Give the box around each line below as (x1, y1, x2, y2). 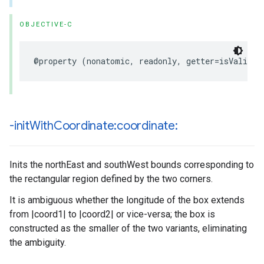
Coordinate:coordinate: (53, 118, 178, 133)
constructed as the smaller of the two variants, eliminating (9, 223, 247, 234)
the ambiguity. (9, 237, 66, 248)
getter (186, 55, 214, 67)
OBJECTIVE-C (19, 21, 72, 28)
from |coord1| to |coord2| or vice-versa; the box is (9, 209, 215, 220)
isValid (219, 55, 252, 67)
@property (34, 55, 77, 67)
